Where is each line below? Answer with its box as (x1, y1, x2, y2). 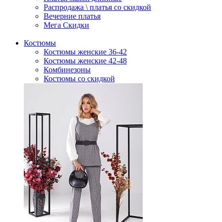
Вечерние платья (44, 12, 101, 20)
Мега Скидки (44, 21, 89, 29)
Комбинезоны (44, 65, 91, 74)
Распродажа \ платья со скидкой (44, 3, 151, 11)
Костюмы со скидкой (44, 74, 115, 83)
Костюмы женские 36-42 (44, 48, 127, 56)
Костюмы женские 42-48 (44, 56, 127, 65)
